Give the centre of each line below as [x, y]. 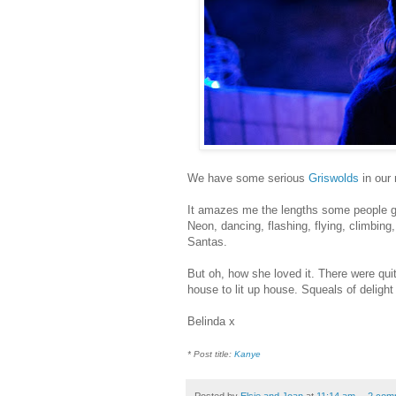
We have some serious [248, 178]
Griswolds [334, 178]
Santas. [207, 241]
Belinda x [211, 321]
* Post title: [211, 354]
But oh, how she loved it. [253, 273]
